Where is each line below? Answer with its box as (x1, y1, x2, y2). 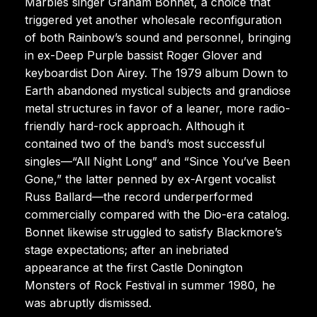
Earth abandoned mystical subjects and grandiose (25, 83, 291, 98)
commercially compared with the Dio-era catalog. (25, 207, 289, 221)
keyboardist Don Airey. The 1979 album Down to (25, 65, 288, 80)
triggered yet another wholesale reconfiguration (25, 12, 282, 27)
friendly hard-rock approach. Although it (25, 118, 244, 133)
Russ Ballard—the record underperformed (25, 189, 253, 204)
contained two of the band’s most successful (25, 136, 265, 151)
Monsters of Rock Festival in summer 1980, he (25, 277, 275, 292)
